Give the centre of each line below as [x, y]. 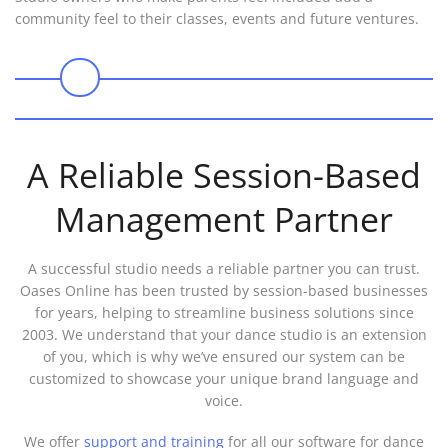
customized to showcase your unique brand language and [224, 379]
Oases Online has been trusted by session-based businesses [224, 291]
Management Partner [224, 219]
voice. [224, 401]
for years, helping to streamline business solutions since [224, 313]
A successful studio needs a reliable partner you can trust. [224, 269]
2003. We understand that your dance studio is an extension [224, 335]
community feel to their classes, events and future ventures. [217, 19]
